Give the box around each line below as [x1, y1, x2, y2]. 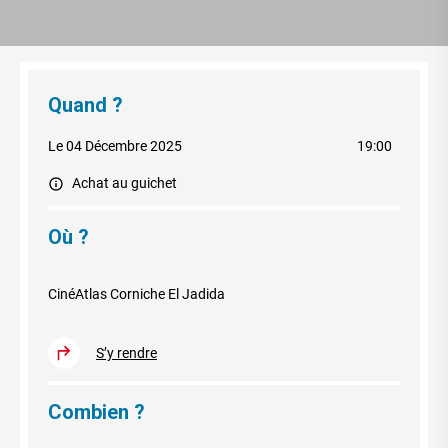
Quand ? [48, 93, 123, 118]
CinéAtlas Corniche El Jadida [48, 286, 225, 303]
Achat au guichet [72, 175, 177, 192]
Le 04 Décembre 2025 [48, 138, 182, 155]
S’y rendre [96, 344, 157, 361]
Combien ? [48, 400, 145, 425]
